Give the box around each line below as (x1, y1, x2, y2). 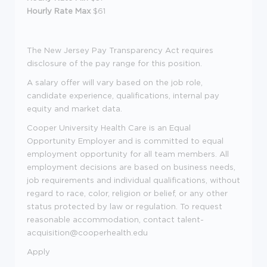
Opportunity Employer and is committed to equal (27, 136, 223, 145)
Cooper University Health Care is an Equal (27, 123, 191, 132)
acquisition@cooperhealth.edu (27, 228, 148, 237)
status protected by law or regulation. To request (27, 201, 222, 210)
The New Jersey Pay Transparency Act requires (27, 45, 213, 54)
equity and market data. (27, 104, 122, 113)
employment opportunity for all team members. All (27, 149, 229, 158)
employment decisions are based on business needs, (27, 162, 235, 171)
